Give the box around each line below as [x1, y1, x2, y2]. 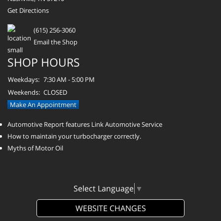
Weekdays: [8, 75, 39, 84]
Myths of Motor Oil [7, 144, 63, 153]
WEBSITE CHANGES [75, 203, 146, 214]
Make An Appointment [10, 100, 76, 110]
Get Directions [7, 6, 49, 15]
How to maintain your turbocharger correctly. [7, 132, 141, 141]
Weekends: [8, 88, 40, 97]
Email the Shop [34, 37, 77, 47]
